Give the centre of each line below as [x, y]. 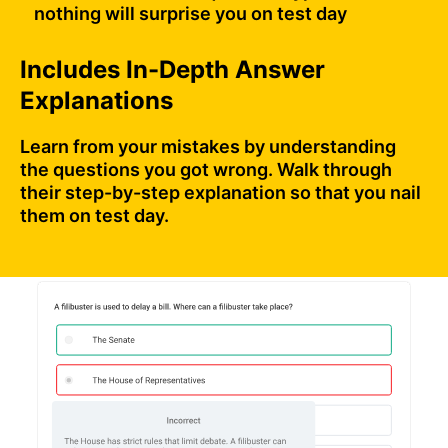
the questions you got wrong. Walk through [206, 170]
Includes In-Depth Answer [172, 70]
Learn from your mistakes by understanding [208, 147]
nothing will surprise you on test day [190, 14]
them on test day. [94, 216]
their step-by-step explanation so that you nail [220, 193]
